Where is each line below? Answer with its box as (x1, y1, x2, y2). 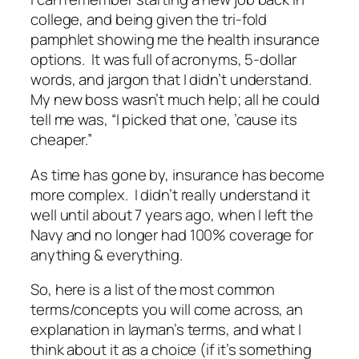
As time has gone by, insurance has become (30, 163, 325, 185)
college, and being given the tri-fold (30, 9, 268, 30)
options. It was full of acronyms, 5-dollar (30, 49, 296, 71)
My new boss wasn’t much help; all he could (30, 89, 320, 111)
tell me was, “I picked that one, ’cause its (30, 109, 297, 131)
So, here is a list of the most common (30, 279, 276, 301)
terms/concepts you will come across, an (30, 299, 304, 321)
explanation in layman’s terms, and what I (30, 319, 301, 341)
